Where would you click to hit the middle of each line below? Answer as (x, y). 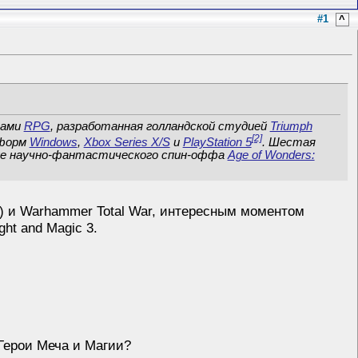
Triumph (291, 126)
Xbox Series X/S (127, 142)
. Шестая (288, 142)
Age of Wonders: (271, 155)
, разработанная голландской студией (160, 126)
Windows (53, 142)
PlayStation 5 (217, 142)
